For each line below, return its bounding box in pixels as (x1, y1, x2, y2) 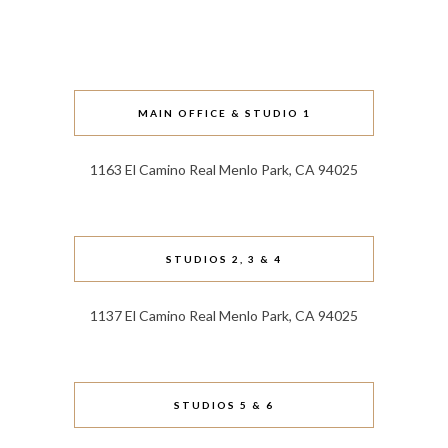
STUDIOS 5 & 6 (174, 398, 274, 411)
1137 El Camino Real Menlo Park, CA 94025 (90, 306, 358, 324)
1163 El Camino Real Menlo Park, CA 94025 (90, 160, 358, 178)
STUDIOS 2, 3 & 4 (166, 252, 282, 265)
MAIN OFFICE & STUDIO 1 (137, 106, 311, 119)
